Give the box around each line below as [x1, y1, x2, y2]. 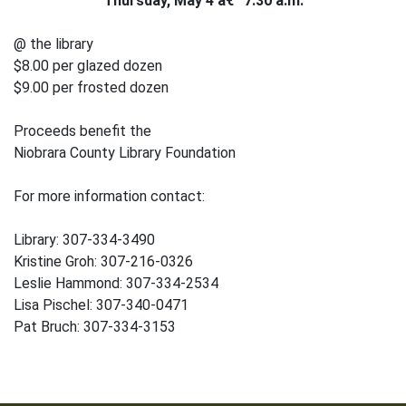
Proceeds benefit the [14, 122, 151, 140]
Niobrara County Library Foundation [14, 144, 236, 161]
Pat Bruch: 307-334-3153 [14, 318, 176, 335]
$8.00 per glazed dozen [14, 57, 162, 74]
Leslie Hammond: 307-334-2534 [14, 275, 218, 292]
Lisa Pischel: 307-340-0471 [14, 296, 188, 314]
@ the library [14, 35, 93, 53]
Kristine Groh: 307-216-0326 [14, 253, 193, 270]
